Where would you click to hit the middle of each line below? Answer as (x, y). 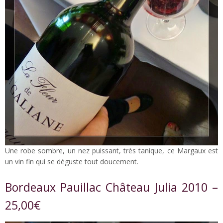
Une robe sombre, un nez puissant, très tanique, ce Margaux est (111, 151)
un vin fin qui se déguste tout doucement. (72, 162)
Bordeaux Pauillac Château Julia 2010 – (111, 187)
